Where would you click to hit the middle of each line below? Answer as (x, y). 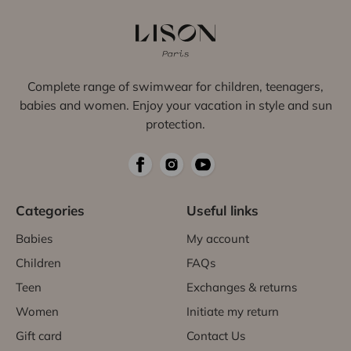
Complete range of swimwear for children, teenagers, (175, 86)
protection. (175, 123)
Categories (50, 210)
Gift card (39, 335)
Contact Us (216, 335)
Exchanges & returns (242, 287)
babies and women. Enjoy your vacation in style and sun (175, 105)
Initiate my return (233, 311)
